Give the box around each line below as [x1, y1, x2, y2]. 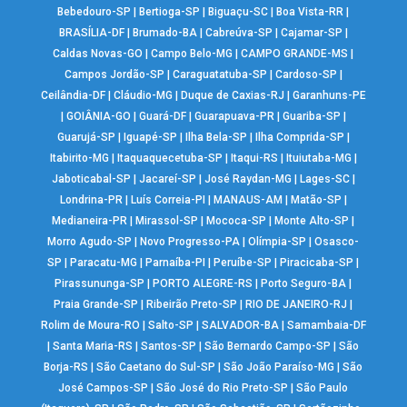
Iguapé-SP [123, 130, 177, 144]
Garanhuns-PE [292, 88, 366, 102]
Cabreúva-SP [204, 25, 273, 39]
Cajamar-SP [280, 25, 342, 39]
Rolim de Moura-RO [40, 318, 140, 332]
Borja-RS [44, 360, 89, 373]
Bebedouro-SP [57, 5, 132, 18]
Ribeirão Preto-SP [146, 297, 238, 311]
